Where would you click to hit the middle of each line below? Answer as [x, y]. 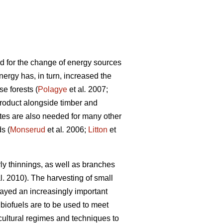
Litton [98, 130]
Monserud [28, 130]
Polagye [53, 90]
